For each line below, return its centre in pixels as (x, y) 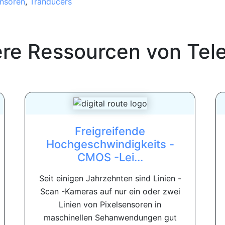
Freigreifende (110, 131)
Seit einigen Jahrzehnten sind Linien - (110, 179)
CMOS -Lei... (110, 157)
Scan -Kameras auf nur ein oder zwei (110, 192)
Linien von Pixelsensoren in (110, 205)
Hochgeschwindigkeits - (110, 144)
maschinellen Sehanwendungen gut (110, 218)
